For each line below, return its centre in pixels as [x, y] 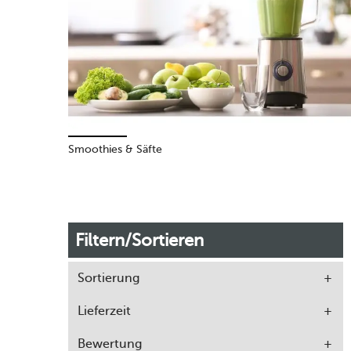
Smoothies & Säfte [115, 150]
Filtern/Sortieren [139, 241]
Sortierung [109, 278]
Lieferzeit [104, 311]
